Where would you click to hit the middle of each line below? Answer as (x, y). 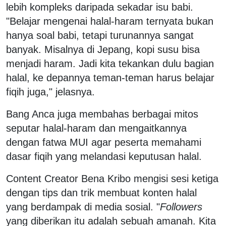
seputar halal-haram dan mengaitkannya (96, 128)
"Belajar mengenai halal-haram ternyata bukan (110, 21)
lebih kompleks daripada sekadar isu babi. (100, 7)
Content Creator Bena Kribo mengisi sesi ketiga (112, 178)
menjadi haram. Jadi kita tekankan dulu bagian (110, 63)
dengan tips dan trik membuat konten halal (101, 192)
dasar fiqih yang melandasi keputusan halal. (104, 156)
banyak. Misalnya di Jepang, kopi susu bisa (103, 49)
